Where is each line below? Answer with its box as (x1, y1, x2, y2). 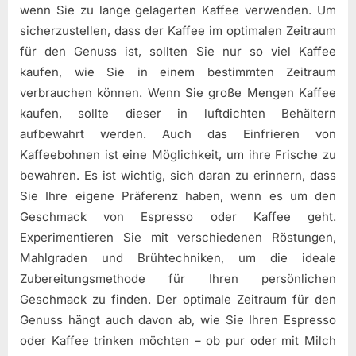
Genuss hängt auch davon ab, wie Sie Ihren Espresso (20, 312, 336, 328)
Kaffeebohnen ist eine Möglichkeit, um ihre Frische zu (20, 147, 336, 163)
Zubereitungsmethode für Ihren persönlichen (20, 271, 336, 287)
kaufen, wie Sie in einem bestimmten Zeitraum (20, 64, 336, 80)
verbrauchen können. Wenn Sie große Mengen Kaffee (20, 85, 336, 101)
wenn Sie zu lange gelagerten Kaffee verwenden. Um (20, 2, 336, 18)
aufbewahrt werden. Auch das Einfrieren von (20, 126, 336, 142)
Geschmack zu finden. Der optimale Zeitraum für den (20, 292, 336, 308)
